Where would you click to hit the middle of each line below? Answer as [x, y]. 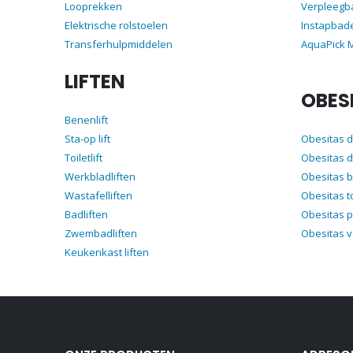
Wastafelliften [98, 195]
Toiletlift [84, 157]
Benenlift [86, 119]
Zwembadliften [101, 233]
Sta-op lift [87, 138]
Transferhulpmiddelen [119, 44]
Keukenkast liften [107, 252]
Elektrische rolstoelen [116, 25]
